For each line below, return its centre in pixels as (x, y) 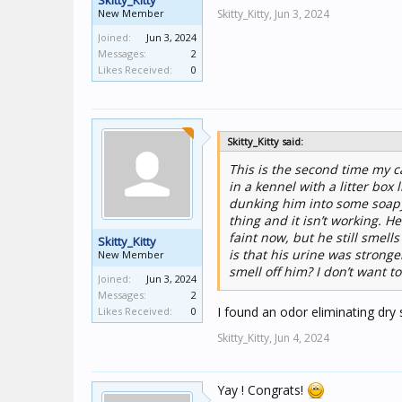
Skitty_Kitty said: (265, 141)
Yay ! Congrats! (262, 390)
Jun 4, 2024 (302, 338)
